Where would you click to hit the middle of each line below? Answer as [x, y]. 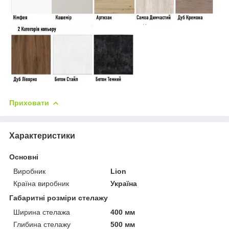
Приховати [29, 103]
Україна [124, 184]
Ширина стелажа [42, 212]
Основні [24, 157]
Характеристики [42, 136]
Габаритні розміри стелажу [59, 198]
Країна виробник [41, 184]
